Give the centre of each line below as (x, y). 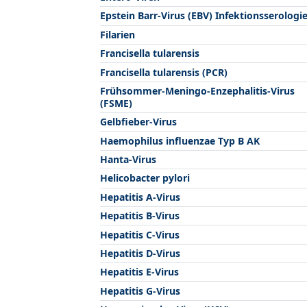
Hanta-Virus (128, 159)
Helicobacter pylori (145, 178)
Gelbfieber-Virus (138, 122)
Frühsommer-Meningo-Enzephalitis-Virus (197, 90)
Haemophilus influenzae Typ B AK (180, 140)
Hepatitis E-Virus (139, 272)
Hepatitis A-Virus (140, 197)
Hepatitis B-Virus (140, 216)
